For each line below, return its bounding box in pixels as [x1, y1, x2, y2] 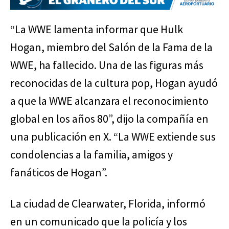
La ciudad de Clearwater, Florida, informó [10, 196, 205, 211]
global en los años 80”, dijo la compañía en [10, 111, 209, 126]
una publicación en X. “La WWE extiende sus [10, 129, 216, 144]
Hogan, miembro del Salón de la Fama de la [10, 40, 213, 55]
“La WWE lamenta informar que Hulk [10, 22, 183, 37]
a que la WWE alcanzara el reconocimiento [10, 94, 209, 108]
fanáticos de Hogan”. [10, 165, 107, 180]
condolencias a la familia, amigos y [10, 147, 173, 162]
